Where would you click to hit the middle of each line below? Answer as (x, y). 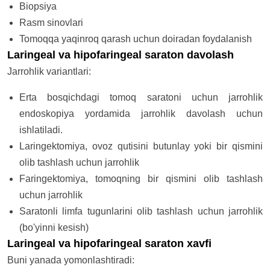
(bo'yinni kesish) (54, 228)
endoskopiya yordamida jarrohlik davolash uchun (141, 114)
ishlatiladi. (41, 130)
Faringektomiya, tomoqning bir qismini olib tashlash (141, 179)
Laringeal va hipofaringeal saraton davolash (121, 55)
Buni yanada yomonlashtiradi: (71, 260)
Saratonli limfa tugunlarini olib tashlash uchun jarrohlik (141, 212)
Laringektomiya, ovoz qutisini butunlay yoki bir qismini (141, 146)
